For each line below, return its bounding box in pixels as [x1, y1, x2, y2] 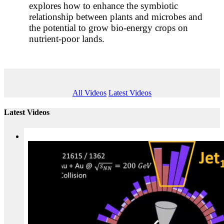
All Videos [72, 88, 106, 97]
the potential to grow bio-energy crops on [28, 22, 188, 33]
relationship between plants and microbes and [28, 11, 202, 22]
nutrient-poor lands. [28, 33, 104, 44]
